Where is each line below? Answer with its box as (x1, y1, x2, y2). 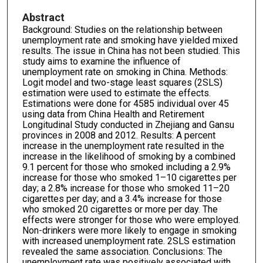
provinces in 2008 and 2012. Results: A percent (22, 129, 215, 141)
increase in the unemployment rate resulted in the (22, 140, 224, 151)
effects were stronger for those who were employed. (22, 214, 240, 225)
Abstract (22, 11, 65, 23)
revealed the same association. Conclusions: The (22, 245, 222, 257)
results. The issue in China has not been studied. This (22, 45, 240, 56)
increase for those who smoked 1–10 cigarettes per (22, 171, 237, 183)
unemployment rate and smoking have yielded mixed (22, 34, 238, 46)
